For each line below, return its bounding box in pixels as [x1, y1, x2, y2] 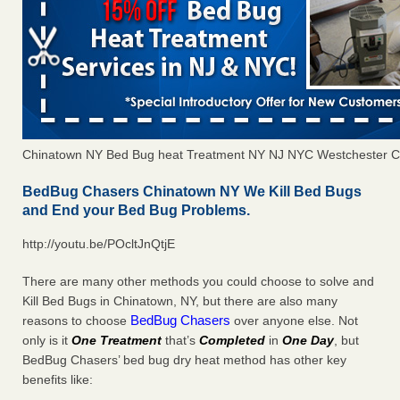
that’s [162, 333, 199, 348]
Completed [199, 333, 265, 348]
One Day [282, 333, 334, 348]
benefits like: [22, 372, 93, 387]
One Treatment [71, 333, 162, 348]
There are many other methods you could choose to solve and [22, 274, 374, 289]
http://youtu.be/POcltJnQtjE [22, 237, 175, 252]
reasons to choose [22, 313, 130, 329]
